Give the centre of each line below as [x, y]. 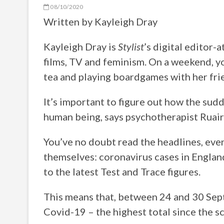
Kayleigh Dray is [81, 46]
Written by [69, 21]
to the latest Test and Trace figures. [122, 171]
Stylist [131, 46]
